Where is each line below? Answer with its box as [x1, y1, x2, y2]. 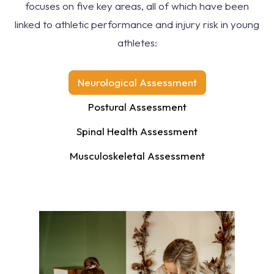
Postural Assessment [87, 100, 187, 113]
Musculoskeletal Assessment [69, 149, 205, 162]
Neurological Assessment [77, 76, 197, 89]
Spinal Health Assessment [76, 125, 198, 138]
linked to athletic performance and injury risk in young [15, 18, 259, 31]
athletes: [117, 36, 157, 49]
